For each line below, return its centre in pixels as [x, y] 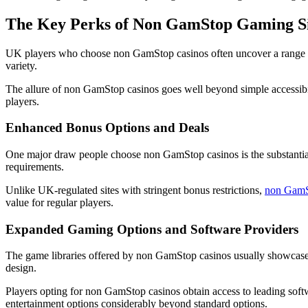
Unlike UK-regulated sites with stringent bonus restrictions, [135, 190]
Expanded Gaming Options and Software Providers [152, 229]
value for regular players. [59, 203]
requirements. [35, 167]
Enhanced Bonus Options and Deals [107, 128]
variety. [21, 65]
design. [21, 268]
